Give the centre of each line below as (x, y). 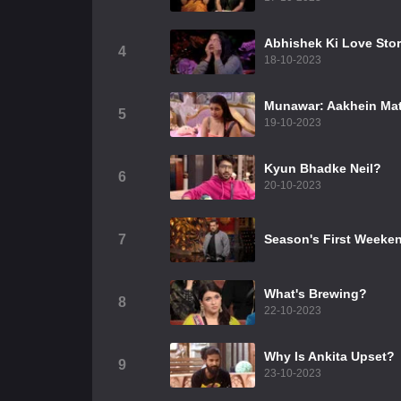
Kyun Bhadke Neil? (323, 168)
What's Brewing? (316, 294)
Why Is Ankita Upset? (329, 356)
